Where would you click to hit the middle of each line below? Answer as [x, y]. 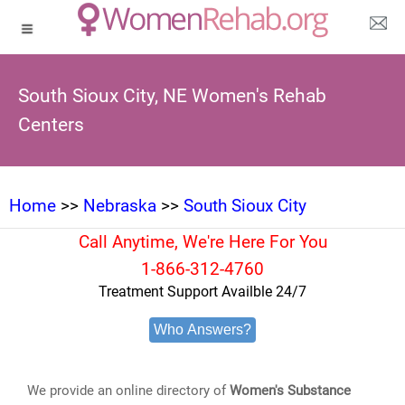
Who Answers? [202, 330]
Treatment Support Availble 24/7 [202, 292]
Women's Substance [291, 391]
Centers [51, 125]
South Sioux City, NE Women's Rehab [172, 96]
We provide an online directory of [129, 391]
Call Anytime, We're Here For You [202, 242]
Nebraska [120, 206]
